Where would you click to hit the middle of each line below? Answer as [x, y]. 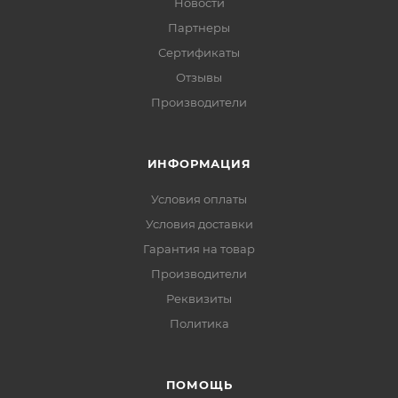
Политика [199, 323]
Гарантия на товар [199, 248]
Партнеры [199, 27]
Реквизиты [199, 298]
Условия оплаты [199, 199]
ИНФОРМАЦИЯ [199, 163]
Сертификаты [199, 52]
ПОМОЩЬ [199, 384]
